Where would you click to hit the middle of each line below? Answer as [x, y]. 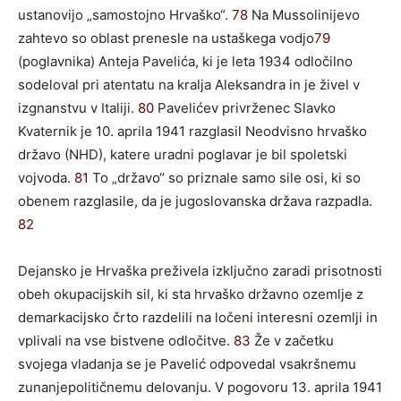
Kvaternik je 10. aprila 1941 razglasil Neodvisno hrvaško [192, 131]
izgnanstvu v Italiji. [78, 107]
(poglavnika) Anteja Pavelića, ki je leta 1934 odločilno [185, 61]
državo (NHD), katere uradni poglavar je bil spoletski [183, 154]
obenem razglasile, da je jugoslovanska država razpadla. [195, 200]
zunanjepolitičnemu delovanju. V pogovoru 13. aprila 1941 [200, 387]
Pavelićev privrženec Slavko [245, 107]
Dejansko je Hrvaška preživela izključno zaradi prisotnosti [200, 270]
